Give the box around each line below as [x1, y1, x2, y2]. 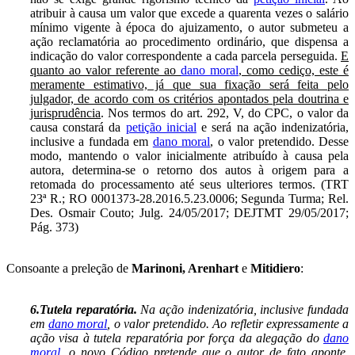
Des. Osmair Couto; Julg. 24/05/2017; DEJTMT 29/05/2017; [30, 205, 349, 219]
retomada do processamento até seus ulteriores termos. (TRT [30, 177, 349, 191]
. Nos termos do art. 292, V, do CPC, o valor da [101, 105, 349, 120]
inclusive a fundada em [30, 134, 153, 148]
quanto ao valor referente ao [30, 63, 181, 77]
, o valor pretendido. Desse [210, 134, 349, 148]
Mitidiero [250, 261, 300, 275]
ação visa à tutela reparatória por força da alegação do [30, 330, 323, 345]
